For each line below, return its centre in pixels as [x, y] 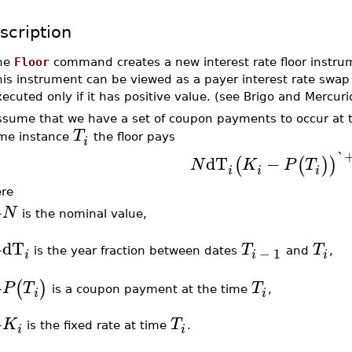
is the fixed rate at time [96, 325]
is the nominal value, [82, 213]
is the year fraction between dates [135, 250]
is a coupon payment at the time [149, 288]
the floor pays [132, 137]
